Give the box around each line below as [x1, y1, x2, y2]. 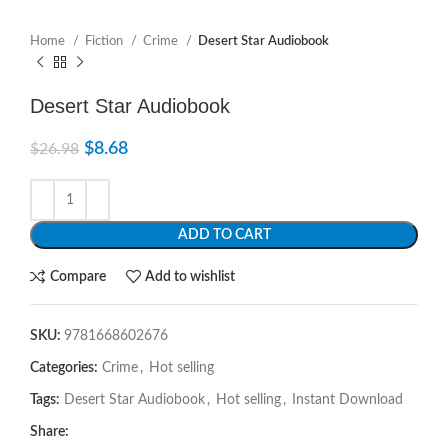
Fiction [85, 34, 126, 48]
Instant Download [292, 393, 403, 407]
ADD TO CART [177, 228, 271, 242]
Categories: [30, 361, 98, 375]
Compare [49, 269, 106, 284]
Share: [30, 425, 69, 439]
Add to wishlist [145, 269, 236, 284]
